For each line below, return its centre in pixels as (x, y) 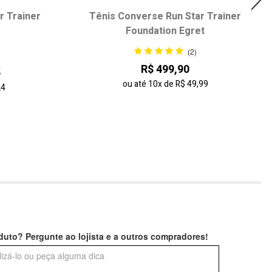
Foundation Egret (165, 31)
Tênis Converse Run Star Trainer (165, 16)
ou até (135, 84)
